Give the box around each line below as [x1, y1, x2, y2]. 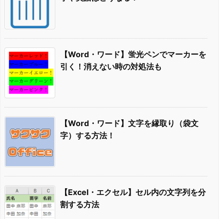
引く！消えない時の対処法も [60, 61, 162, 71]
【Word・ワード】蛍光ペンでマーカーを [60, 49, 206, 59]
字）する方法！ [60, 130, 115, 140]
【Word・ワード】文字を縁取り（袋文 [60, 118, 198, 128]
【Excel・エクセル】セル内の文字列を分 [60, 187, 206, 197]
